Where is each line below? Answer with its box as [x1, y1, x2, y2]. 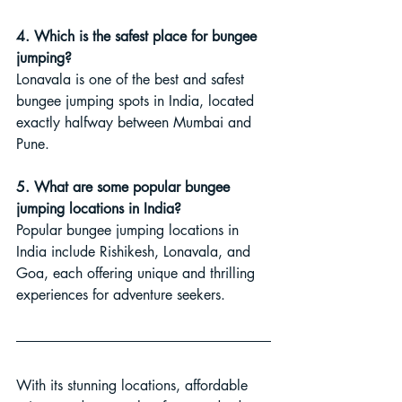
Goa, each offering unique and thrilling [16, 264, 259, 283]
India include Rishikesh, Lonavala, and [16, 242, 255, 261]
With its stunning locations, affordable [16, 376, 252, 395]
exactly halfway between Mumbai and [16, 113, 256, 132]
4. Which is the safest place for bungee [16, 27, 261, 46]
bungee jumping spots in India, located [16, 92, 258, 110]
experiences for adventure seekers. [16, 285, 225, 304]
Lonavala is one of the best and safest [16, 70, 249, 89]
